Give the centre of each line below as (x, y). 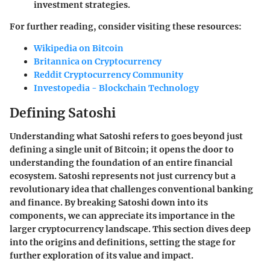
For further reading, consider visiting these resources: (126, 27)
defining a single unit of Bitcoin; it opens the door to (122, 149)
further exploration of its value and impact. (102, 255)
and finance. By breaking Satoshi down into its (109, 202)
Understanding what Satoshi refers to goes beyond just (126, 136)
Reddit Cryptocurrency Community (108, 75)
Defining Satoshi (63, 113)
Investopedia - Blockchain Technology (116, 88)
